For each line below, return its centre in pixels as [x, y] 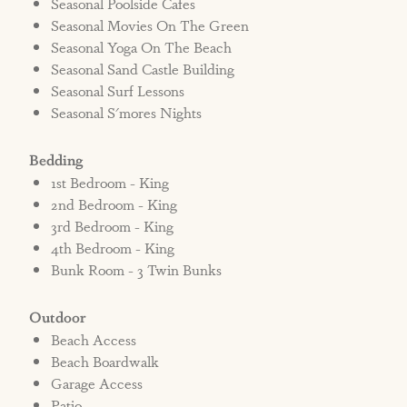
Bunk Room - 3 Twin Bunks [137, 270]
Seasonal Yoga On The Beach [142, 47]
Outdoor [58, 317]
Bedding [56, 160]
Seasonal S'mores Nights [127, 113]
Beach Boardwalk [105, 362]
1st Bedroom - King [110, 183]
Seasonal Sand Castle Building [143, 69]
